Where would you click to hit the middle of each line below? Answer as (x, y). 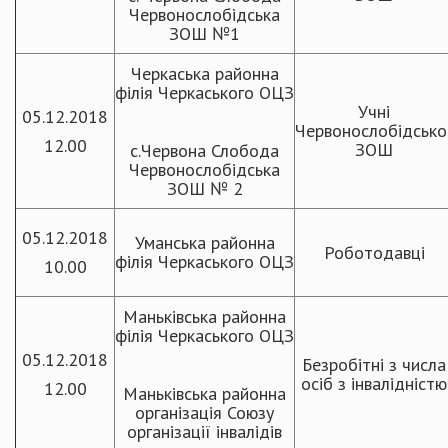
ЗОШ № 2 (204, 188)
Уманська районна (204, 242)
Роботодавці (374, 252)
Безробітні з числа (374, 364)
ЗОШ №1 (204, 33)
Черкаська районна (204, 73)
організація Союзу (204, 412)
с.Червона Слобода (204, 150)
